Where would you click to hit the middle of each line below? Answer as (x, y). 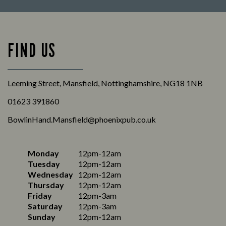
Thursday (46, 185)
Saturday (45, 206)
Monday (43, 153)
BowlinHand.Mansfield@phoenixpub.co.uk (82, 120)
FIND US (32, 50)
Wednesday (50, 175)
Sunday (42, 217)
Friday (40, 196)
